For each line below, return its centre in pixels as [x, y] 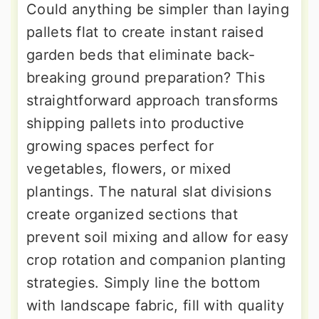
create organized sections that [132, 215]
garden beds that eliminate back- [141, 55]
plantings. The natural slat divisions [149, 192]
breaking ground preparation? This [146, 78]
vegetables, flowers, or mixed [129, 169]
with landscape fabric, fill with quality [155, 306]
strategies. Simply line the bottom [143, 283]
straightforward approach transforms [152, 101]
